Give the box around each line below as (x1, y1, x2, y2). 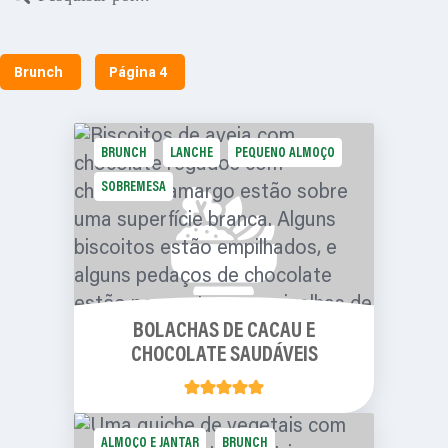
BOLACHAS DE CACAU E (133, 320, 315, 343)
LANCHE (169, 147, 213, 162)
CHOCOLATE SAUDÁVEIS (130, 344, 318, 367)
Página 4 (109, 66, 167, 81)
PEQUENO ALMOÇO (234, 147, 335, 162)
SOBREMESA (101, 180, 167, 195)
